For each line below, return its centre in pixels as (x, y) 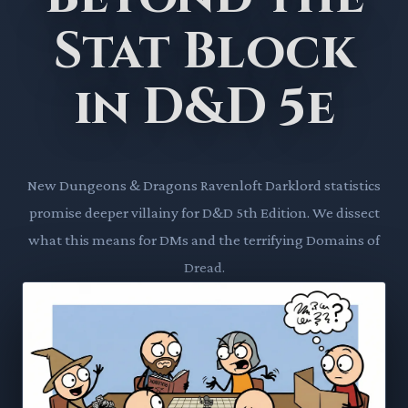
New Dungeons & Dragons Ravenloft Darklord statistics (204, 185)
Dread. (204, 267)
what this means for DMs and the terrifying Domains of (204, 240)
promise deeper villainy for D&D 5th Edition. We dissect (204, 212)
